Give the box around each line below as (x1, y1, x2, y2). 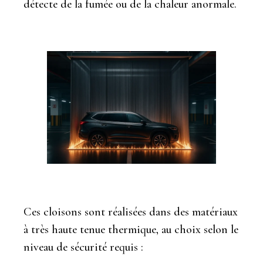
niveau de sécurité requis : (23, 240, 143, 254)
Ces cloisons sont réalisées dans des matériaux (23, 204, 238, 219)
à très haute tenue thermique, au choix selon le (23, 222, 238, 237)
